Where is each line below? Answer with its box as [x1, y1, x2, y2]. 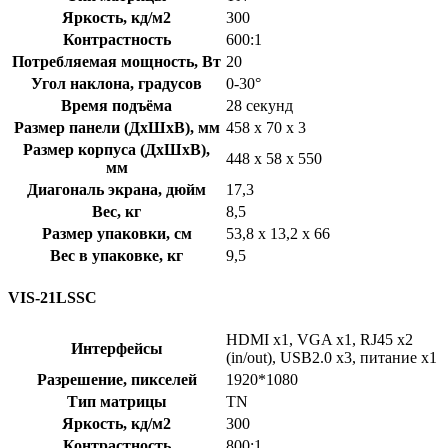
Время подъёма [61, 96, 172, 114]
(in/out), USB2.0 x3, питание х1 [226, 349, 437, 367]
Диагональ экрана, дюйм [27, 180, 206, 198]
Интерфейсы [70, 340, 163, 358]
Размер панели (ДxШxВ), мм [13, 118, 220, 136]
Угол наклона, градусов [31, 74, 202, 92]
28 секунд [226, 96, 293, 114]
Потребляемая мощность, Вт [12, 52, 221, 70]
